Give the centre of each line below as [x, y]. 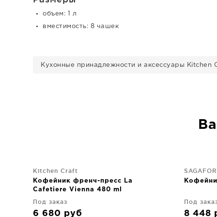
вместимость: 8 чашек [81, 26]
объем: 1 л [60, 14]
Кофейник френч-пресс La [83, 181]
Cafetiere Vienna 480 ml [77, 190]
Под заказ [50, 202]
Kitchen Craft [55, 171]
